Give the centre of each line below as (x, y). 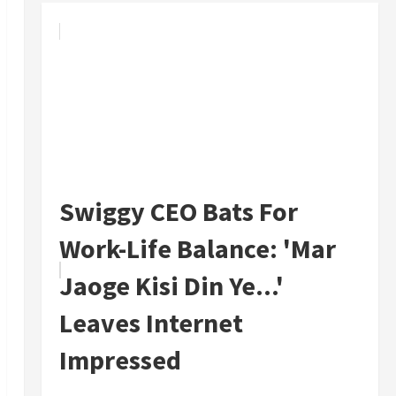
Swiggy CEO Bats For (178, 212)
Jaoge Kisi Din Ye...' (171, 286)
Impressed (120, 360)
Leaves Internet (151, 323)
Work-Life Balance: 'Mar (197, 249)
